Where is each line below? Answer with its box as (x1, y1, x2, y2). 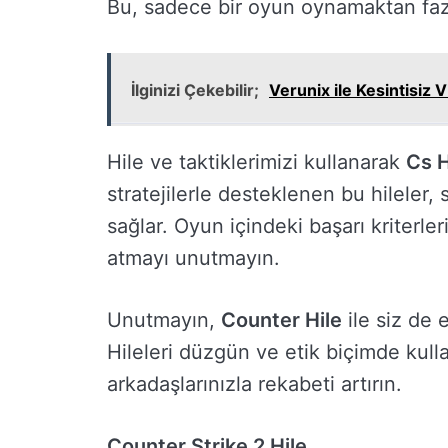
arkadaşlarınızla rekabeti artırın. (107, 372, 402, 397)
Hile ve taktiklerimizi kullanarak (107, 150, 406, 175)
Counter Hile (221, 308, 342, 333)
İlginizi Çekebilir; (131, 80, 259, 101)
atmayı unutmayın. (107, 246, 280, 271)
